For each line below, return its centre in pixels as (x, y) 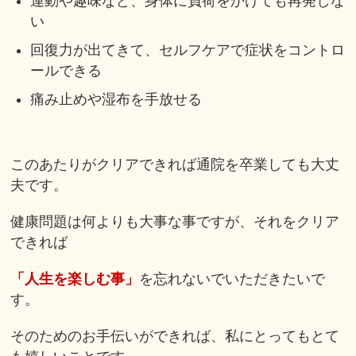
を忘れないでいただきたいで (232, 279)
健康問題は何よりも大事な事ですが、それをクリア (175, 222)
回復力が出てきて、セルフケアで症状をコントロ (188, 50)
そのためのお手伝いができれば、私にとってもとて (175, 337)
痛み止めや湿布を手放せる (116, 100)
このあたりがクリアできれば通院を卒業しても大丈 (175, 165)
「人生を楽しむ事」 (75, 279)
